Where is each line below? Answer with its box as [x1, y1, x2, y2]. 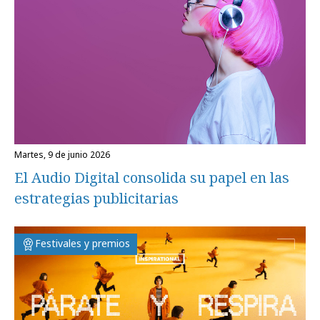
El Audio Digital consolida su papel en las [14, 168, 289, 188]
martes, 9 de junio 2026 [22, 149, 110, 161]
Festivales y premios [35, 236, 130, 251]
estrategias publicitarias [14, 189, 179, 209]
